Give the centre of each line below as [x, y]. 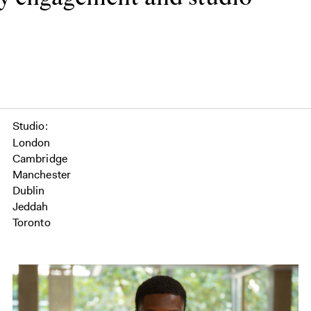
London [31, 143]
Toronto [31, 223]
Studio [28, 126]
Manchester [42, 175]
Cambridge [40, 159]
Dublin [28, 191]
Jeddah [30, 207]
